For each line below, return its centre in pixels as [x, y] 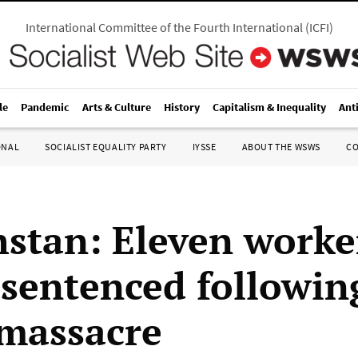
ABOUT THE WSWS [281, 147]
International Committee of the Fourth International [164, 27]
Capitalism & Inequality [269, 107]
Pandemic [45, 107]
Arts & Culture [117, 107]
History [182, 107]
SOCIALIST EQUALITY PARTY [106, 147]
